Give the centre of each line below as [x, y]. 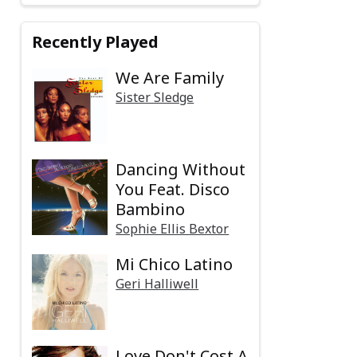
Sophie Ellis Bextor [173, 229]
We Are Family [170, 78]
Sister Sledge [155, 98]
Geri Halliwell [157, 284]
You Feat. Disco [173, 190]
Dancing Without [181, 170]
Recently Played [96, 42]
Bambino [151, 210]
